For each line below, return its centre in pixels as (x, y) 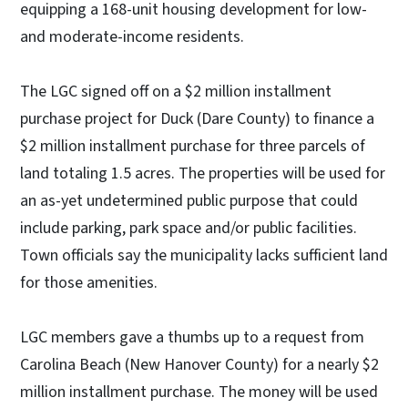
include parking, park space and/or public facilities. (189, 229)
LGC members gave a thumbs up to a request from (192, 338)
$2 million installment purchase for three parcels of (193, 147)
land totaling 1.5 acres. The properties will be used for (203, 174)
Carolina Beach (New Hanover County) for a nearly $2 (199, 365)
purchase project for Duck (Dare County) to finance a (197, 119)
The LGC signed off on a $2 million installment (176, 92)
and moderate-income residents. (134, 37)
